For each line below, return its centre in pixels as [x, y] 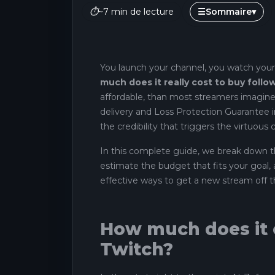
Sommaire [229, 12]
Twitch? [137, 249]
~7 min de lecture [136, 12]
